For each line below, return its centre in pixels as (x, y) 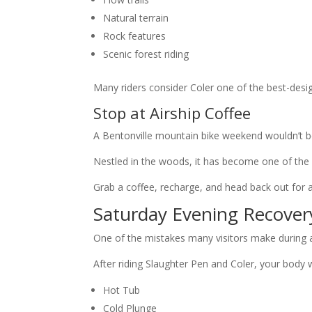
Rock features (135, 36)
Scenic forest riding (146, 54)
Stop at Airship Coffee (172, 113)
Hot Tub (122, 290)
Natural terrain (136, 18)
